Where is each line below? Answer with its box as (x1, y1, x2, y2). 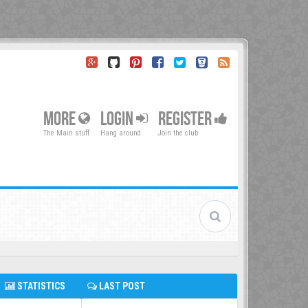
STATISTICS (15, 280, 65, 291)
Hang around (100, 129, 141, 137)
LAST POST (97, 280, 145, 291)
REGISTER (158, 107, 214, 131)
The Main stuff (43, 129, 89, 137)
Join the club (158, 129, 198, 137)
